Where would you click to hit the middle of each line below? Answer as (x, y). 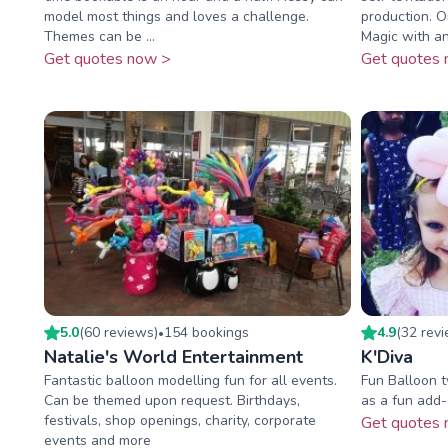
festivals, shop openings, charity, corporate (180, 420)
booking (215, 332)
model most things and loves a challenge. (176, 17)
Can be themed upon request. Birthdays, (172, 400)
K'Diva (386, 356)
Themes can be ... (99, 37)
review (125, 332)
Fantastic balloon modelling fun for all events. (190, 380)
